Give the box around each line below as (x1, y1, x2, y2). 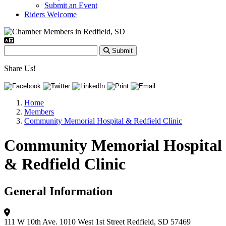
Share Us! (4, 64, 36, 73)
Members (24, 107, 54, 116)
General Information (4, 184, 112, 198)
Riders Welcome (24, 10, 77, 19)
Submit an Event (44, 1, 97, 10)
